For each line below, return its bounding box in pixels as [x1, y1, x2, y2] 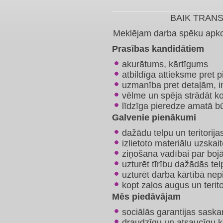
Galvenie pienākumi [112, 112, 196, 122]
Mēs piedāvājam [112, 192, 181, 202]
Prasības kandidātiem [112, 44, 204, 54]
